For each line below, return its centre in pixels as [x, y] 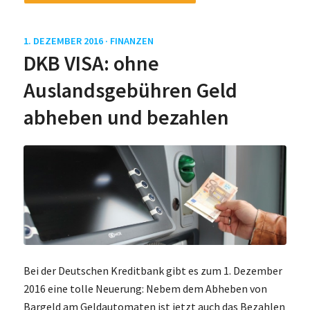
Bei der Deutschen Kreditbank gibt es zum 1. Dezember [153, 270]
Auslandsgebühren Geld [130, 90]
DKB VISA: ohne [91, 63]
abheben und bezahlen [126, 117]
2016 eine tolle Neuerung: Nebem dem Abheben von [145, 288]
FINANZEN [131, 40]
